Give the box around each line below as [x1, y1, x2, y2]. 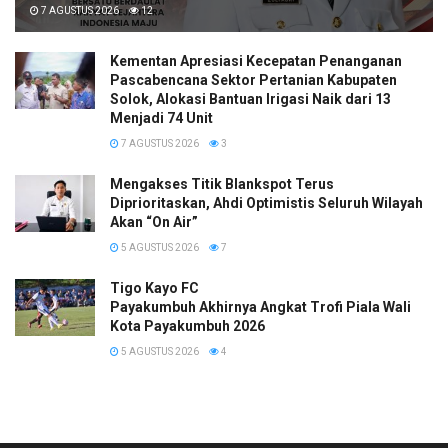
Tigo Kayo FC [110, 280, 199, 297]
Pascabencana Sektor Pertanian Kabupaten [110, 72, 397, 89]
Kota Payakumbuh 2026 [110, 318, 265, 335]
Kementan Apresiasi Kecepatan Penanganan [110, 53, 402, 70]
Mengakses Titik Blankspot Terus [110, 176, 334, 193]
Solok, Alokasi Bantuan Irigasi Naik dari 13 [110, 91, 391, 108]
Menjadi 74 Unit [110, 110, 213, 127]
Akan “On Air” [110, 214, 198, 231]
